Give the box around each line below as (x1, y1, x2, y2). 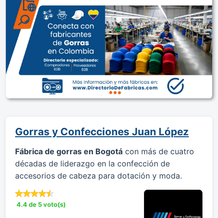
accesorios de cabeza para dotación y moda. (15, 170, 182, 181)
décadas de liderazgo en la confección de (15, 158, 170, 168)
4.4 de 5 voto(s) (17, 200, 66, 208)
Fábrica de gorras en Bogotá (15, 146, 123, 156)
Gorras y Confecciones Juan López (15, 125, 189, 138)
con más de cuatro (123, 146, 194, 156)
